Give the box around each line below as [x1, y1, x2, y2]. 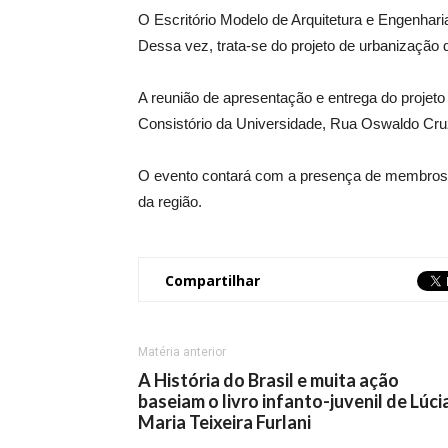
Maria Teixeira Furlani [138, 411, 311, 433]
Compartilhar [165, 271, 260, 290]
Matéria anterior [138, 345, 226, 359]
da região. [138, 193, 202, 211]
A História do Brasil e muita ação [138, 369, 399, 391]
